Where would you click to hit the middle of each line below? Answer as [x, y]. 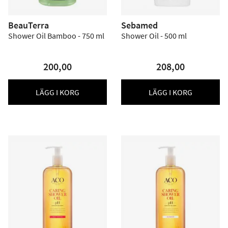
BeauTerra [28, 25]
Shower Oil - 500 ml [154, 36]
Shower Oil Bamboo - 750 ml [56, 36]
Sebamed [139, 25]
